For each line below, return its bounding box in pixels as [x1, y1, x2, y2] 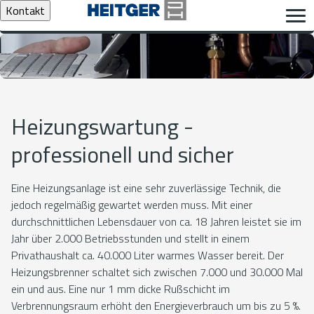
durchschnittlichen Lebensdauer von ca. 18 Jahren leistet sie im [11, 213, 301, 230]
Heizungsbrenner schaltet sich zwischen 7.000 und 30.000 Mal [11, 264, 303, 280]
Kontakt [6, 2, 45, 19]
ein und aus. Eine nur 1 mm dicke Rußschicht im [11, 280, 230, 297]
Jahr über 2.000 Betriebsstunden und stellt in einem [11, 230, 250, 247]
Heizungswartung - [11, 109, 193, 143]
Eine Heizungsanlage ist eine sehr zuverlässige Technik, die [11, 179, 281, 196]
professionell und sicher [11, 137, 234, 171]
